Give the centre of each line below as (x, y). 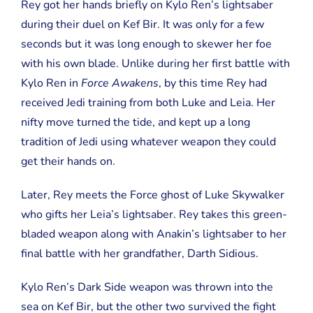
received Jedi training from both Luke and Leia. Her (148, 102)
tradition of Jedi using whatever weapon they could (148, 141)
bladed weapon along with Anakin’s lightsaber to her (153, 234)
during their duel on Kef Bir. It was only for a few (142, 24)
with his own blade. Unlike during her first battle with (155, 63)
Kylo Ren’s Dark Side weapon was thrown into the (147, 287)
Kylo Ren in (51, 83)
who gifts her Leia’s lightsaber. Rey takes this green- (154, 214)
